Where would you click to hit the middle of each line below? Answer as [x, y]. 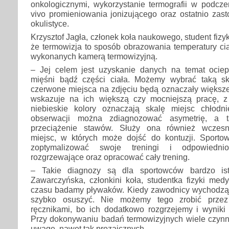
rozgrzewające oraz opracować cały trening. [110, 157]
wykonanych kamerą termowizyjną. [94, 56]
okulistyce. [50, 23]
